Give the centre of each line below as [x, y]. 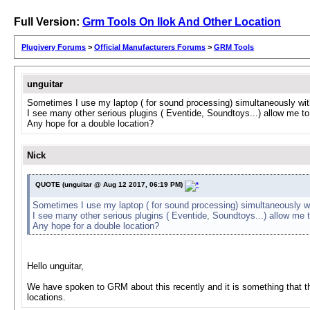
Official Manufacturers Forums [150, 47]
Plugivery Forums [54, 47]
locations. [46, 297]
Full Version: [48, 22]
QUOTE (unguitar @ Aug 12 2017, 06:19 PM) [110, 184]
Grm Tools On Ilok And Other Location [182, 22]
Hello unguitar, [55, 266]
